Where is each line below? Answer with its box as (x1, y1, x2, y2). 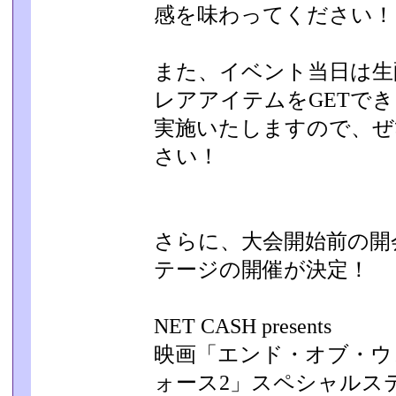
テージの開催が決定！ (154, 258, 369, 282)
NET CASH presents (154, 315, 331, 339)
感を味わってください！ (154, 4, 394, 27)
